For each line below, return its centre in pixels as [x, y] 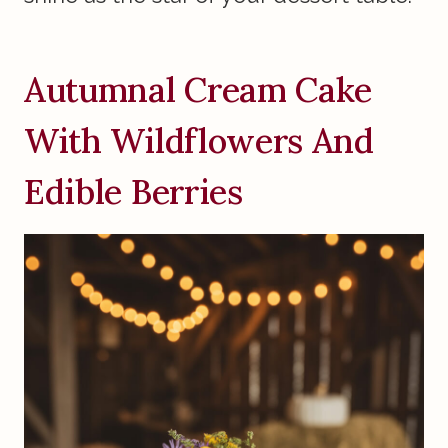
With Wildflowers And [199, 141]
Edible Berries [133, 192]
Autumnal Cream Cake [198, 90]
